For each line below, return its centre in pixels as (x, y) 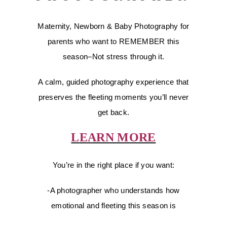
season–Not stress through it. (113, 56)
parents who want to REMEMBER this (113, 41)
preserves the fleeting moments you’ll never (113, 97)
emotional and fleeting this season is (113, 206)
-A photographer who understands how (113, 191)
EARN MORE (118, 137)
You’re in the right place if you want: (113, 165)
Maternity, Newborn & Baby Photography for (113, 26)
